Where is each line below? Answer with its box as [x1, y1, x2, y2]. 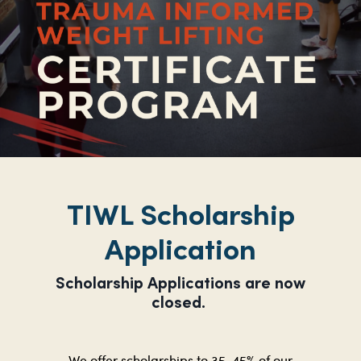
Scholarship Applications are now [56, 272, 305, 293]
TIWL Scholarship [66, 195, 295, 233]
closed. [151, 291, 210, 313]
